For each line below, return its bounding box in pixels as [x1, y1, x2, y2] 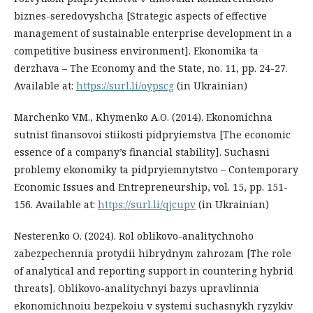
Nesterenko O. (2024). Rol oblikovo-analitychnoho [14, 228, 254, 242]
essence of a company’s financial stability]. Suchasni [14, 145, 270, 159]
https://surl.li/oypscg [76, 78, 174, 92]
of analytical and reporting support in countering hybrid [14, 263, 293, 277]
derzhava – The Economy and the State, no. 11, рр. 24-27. [14, 61, 288, 75]
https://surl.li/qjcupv [98, 197, 196, 211]
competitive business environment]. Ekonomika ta [14, 43, 259, 57]
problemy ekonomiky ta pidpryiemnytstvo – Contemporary [14, 162, 298, 176]
